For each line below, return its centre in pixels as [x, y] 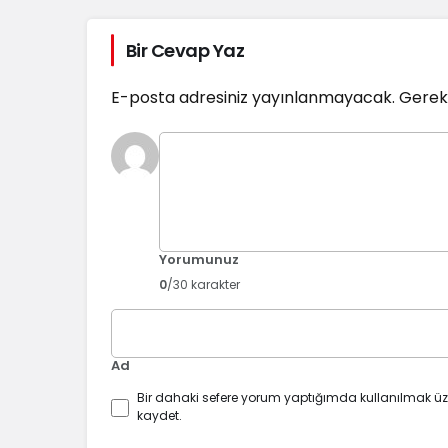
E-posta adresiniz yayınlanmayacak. [253, 97]
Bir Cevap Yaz [185, 50]
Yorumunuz [199, 259]
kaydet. [159, 415]
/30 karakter [203, 284]
